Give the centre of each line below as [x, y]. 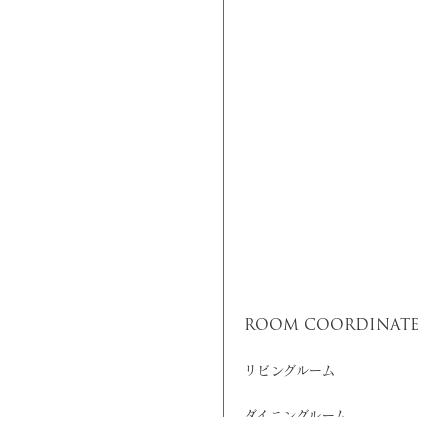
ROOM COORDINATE [331, 325]
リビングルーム [290, 371]
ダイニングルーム [296, 416]
